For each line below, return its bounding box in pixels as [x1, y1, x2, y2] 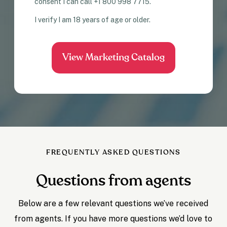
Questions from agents [35, 173, 191, 189]
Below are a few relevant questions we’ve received [18, 199, 209, 209]
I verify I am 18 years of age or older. [34, 16, 151, 24]
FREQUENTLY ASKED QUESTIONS [46, 149, 181, 157]
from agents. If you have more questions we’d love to [14, 214, 213, 224]
